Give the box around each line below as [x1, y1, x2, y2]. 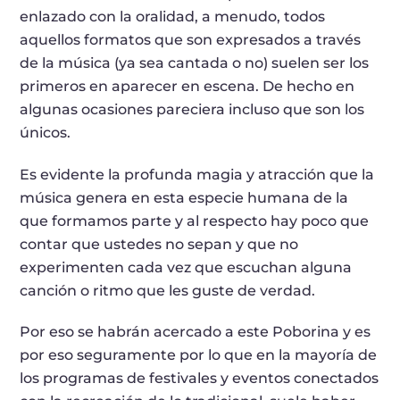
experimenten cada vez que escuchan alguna [20, 258, 353, 276]
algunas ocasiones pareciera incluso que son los [20, 100, 365, 118]
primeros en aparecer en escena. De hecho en [20, 77, 355, 95]
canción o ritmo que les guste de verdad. [20, 281, 316, 299]
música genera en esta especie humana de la [20, 188, 349, 206]
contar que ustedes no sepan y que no [20, 235, 299, 253]
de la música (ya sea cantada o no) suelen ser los [20, 54, 370, 71]
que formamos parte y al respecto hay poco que [20, 212, 370, 229]
